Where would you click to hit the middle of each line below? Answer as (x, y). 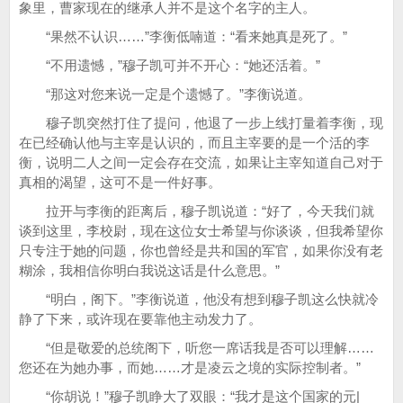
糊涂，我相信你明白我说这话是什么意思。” (149, 270)
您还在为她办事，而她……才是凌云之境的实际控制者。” (190, 367)
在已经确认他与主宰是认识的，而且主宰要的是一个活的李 (194, 143)
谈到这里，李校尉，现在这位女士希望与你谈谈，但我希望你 (201, 231)
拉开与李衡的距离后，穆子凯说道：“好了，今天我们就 (197, 211)
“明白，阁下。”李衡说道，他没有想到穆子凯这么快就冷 (199, 299)
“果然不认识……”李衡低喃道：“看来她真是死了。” (183, 36)
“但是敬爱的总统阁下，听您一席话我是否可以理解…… (197, 348)
